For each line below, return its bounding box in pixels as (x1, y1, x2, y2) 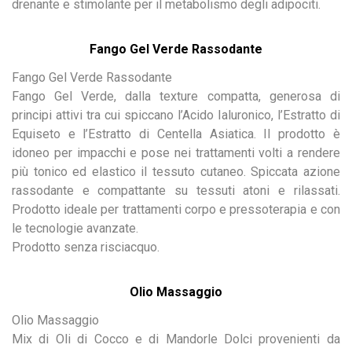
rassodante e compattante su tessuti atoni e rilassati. (12, 182, 340, 198)
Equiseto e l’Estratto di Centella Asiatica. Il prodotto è (12, 126, 340, 141)
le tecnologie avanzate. (12, 220, 138, 236)
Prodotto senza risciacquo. (12, 239, 159, 255)
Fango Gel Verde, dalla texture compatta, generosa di (12, 88, 340, 104)
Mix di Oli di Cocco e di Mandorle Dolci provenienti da (12, 331, 340, 346)
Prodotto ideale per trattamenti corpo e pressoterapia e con (12, 201, 340, 217)
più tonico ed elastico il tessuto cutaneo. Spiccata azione (12, 163, 340, 179)
